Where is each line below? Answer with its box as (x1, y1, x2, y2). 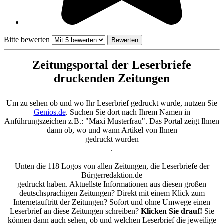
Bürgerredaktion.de (81, 171, 142, 180)
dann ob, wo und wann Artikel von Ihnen (46, 126, 177, 135)
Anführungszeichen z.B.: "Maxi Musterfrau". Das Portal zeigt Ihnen (4, 117, 219, 126)
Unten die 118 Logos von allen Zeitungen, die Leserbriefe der (14, 162, 209, 171)
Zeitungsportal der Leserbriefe (32, 58, 191, 72)
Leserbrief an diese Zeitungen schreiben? (9, 207, 141, 216)
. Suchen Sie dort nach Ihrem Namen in (65, 108, 190, 117)
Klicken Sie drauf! (140, 207, 204, 216)
